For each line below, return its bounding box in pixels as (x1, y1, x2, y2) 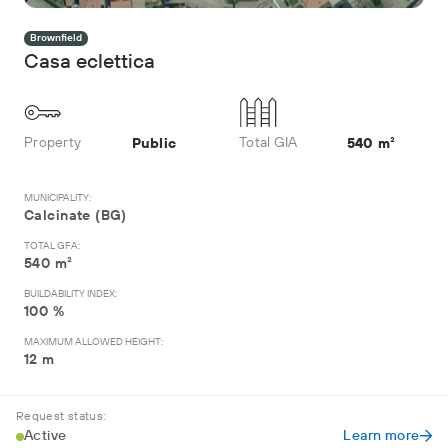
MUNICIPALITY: (24, 192, 91, 204)
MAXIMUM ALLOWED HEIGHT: (24, 336, 163, 348)
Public (131, 134, 176, 153)
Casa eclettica (24, 50, 155, 75)
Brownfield (30, 32, 82, 44)
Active (24, 427, 67, 445)
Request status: (16, 409, 107, 424)
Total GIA (239, 134, 298, 152)
